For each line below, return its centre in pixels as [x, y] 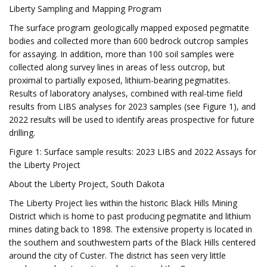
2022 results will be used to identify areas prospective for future [132, 119]
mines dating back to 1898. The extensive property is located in [131, 229]
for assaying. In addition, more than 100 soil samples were [122, 54]
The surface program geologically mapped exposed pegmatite [129, 28]
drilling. [22, 133]
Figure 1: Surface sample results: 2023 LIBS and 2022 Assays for [133, 152]
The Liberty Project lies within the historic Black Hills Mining [123, 203]
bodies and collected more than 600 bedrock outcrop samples [129, 41]
